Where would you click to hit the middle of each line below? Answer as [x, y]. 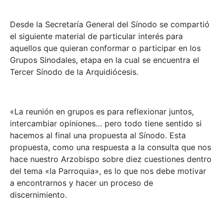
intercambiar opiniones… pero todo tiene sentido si [106, 123]
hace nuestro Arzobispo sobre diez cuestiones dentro [111, 159]
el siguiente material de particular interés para [96, 36]
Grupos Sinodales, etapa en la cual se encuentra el [105, 60]
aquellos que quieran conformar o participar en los [105, 48]
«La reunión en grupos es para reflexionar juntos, [102, 111]
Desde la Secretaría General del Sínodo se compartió [110, 24]
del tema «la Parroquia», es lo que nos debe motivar [108, 171]
